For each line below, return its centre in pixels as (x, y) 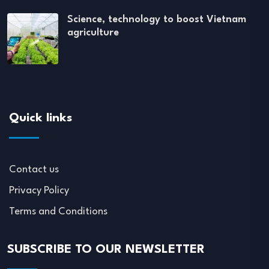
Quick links (41, 119)
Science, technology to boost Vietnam (157, 20)
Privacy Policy (39, 191)
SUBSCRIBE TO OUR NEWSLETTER (106, 250)
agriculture (93, 33)
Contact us (34, 170)
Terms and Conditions (58, 212)
